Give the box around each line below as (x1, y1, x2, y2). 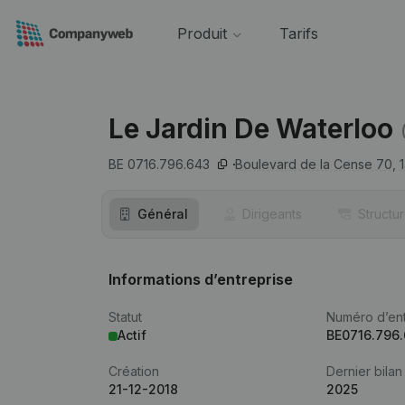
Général (137, 206, 188, 221)
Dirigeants (242, 206, 302, 221)
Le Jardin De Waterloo (108, 112, 393, 145)
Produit (176, 24, 227, 42)
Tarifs (278, 24, 318, 42)
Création (108, 363, 159, 379)
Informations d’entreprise (108, 270, 293, 288)
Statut (108, 309, 142, 325)
